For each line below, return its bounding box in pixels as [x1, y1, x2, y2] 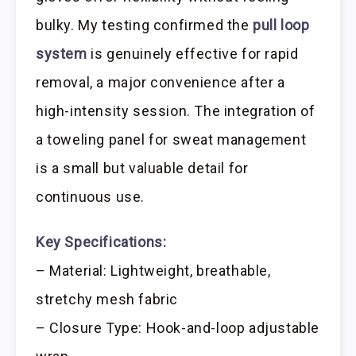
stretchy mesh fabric [36, 290, 179, 308]
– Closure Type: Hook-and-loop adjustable [36, 319, 320, 336]
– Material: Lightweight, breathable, [36, 261, 271, 279]
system [36, 44, 87, 62]
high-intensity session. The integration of [36, 102, 315, 119]
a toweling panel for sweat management [36, 130, 307, 148]
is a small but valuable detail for [36, 159, 249, 176]
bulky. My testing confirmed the [36, 16, 253, 33]
